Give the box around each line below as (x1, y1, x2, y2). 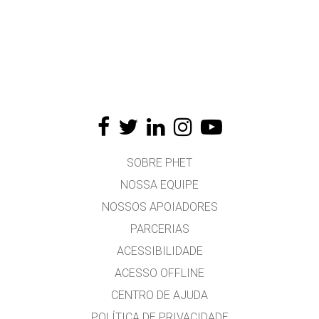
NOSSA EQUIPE (120, 178, 199, 192)
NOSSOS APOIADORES (101, 200, 218, 214)
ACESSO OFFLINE (115, 266, 204, 280)
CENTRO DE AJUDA (111, 288, 208, 302)
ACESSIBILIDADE (116, 244, 203, 258)
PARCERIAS (130, 222, 189, 236)
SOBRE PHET (127, 156, 192, 169)
